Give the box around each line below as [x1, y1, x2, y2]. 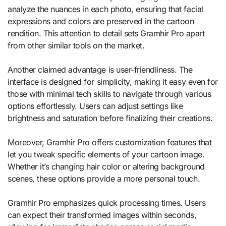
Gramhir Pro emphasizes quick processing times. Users [8, 198, 206, 208]
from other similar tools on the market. [8, 40, 145, 51]
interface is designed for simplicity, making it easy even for [8, 77, 218, 87]
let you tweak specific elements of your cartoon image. [8, 149, 205, 160]
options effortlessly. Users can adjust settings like [8, 101, 183, 111]
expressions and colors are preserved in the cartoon [8, 16, 194, 27]
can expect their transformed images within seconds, [8, 210, 197, 220]
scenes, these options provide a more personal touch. [8, 174, 200, 184]
